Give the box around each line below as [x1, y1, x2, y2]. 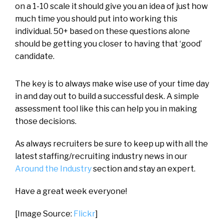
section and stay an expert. [91, 164, 195, 174]
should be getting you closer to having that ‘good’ [15, 39, 202, 49]
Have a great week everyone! [15, 186, 127, 196]
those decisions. [15, 116, 76, 126]
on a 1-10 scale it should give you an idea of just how [15, 1, 208, 11]
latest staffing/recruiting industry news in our [15, 151, 187, 161]
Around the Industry [15, 164, 91, 174]
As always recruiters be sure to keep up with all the [15, 139, 208, 149]
